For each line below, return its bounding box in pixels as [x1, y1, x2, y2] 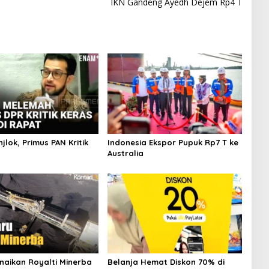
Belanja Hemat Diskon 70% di [107, 256, 225, 267]
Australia [107, 148, 144, 158]
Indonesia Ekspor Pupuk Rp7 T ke [107, 137, 238, 147]
